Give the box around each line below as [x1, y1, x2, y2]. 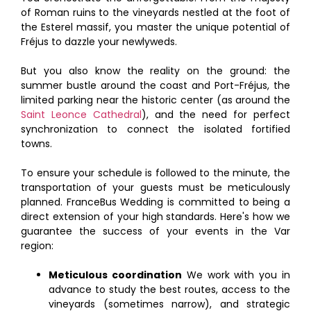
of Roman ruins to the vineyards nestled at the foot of [21, 5, 290, 19]
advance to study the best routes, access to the [49, 282, 290, 296]
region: [21, 238, 53, 253]
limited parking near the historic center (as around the [21, 92, 290, 107]
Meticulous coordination [49, 267, 182, 282]
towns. [21, 136, 52, 151]
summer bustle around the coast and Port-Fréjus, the [21, 78, 290, 92]
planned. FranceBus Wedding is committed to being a [21, 194, 290, 209]
